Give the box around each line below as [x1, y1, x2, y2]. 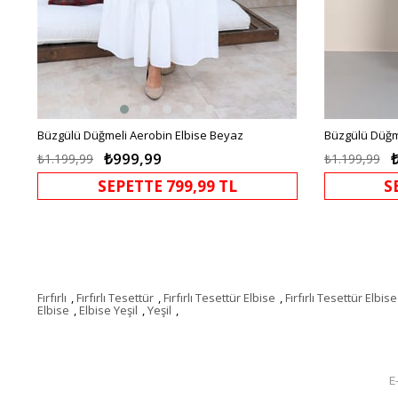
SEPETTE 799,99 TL [97, 175, 237, 196]
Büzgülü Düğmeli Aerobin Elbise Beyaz [37, 126, 243, 143]
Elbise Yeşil [79, 301, 138, 318]
